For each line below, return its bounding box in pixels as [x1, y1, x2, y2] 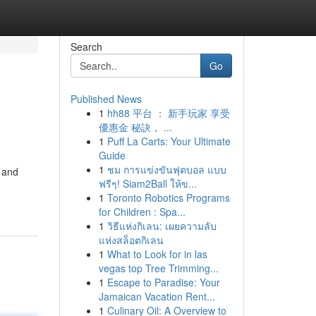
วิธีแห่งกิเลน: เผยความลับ [107, 219, 217, 233]
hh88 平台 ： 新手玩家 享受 [107, 106, 230, 120]
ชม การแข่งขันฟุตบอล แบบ [107, 162, 226, 176]
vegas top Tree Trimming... [98, 261, 219, 275]
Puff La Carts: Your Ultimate [107, 134, 231, 148]
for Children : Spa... [98, 205, 186, 219]
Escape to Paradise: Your [107, 275, 220, 289]
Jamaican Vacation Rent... [98, 289, 215, 303]
